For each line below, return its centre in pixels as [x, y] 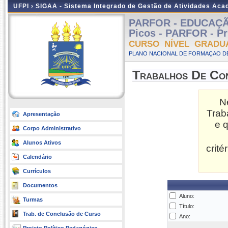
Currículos [37, 171]
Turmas [33, 199]
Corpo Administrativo [52, 128]
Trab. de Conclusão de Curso [62, 214]
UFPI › [24, 6]
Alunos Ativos [42, 142]
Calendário [37, 157]
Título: [187, 206]
